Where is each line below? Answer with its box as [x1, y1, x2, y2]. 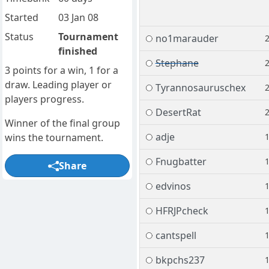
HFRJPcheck [155, 204, 208, 218]
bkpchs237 [155, 253, 205, 267]
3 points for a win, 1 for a [5, 64, 118, 77]
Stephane [155, 56, 199, 70]
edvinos [155, 180, 191, 193]
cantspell [155, 229, 196, 243]
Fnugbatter [155, 155, 207, 169]
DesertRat [155, 106, 201, 119]
